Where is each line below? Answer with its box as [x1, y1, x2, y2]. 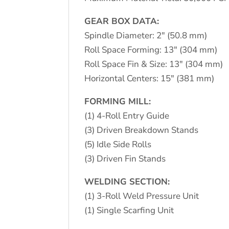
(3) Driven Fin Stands [84, 152, 166, 165]
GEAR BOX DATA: [84, 15, 159, 27]
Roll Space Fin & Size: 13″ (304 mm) [84, 58, 223, 70]
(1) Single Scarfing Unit [84, 204, 174, 216]
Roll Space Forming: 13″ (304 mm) [84, 43, 218, 56]
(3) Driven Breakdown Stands [84, 124, 199, 136]
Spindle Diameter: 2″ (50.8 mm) [84, 29, 208, 41]
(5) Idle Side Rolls [84, 138, 152, 150]
